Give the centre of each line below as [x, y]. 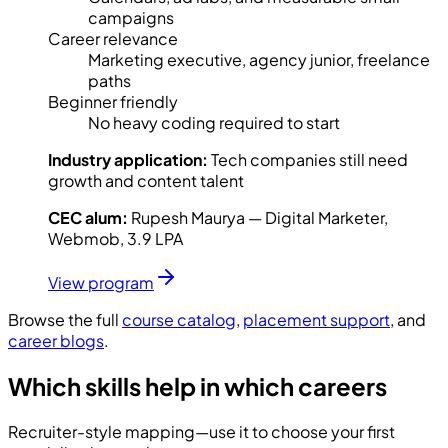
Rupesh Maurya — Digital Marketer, [259, 217]
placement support [316, 319]
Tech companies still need [309, 159]
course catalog [179, 319]
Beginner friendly [113, 101]
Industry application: [128, 159]
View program [101, 282]
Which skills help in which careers [197, 385]
